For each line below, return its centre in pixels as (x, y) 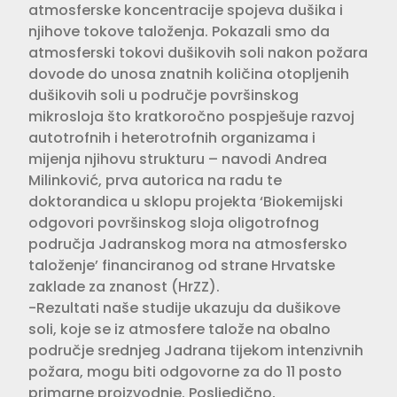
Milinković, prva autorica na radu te (155, 180)
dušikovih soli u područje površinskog (163, 95)
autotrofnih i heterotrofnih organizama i (172, 137)
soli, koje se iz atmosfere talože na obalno (179, 329)
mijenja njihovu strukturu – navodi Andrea (178, 159)
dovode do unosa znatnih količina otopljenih (189, 74)
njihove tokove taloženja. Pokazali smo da (179, 31)
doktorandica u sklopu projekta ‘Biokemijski (186, 201)
